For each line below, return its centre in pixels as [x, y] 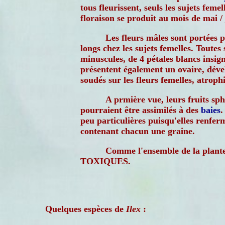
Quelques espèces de [86, 209]
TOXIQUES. [105, 161]
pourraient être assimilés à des [141, 110]
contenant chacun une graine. [138, 131]
